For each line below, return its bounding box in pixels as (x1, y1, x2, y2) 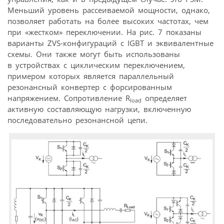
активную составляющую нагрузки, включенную (7, 104, 191, 114)
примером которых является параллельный (7, 71, 174, 81)
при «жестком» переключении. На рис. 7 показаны (7, 27, 201, 37)
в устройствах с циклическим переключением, (7, 60, 185, 70)
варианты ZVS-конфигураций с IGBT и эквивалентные (7, 38, 213, 48)
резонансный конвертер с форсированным (7, 82, 172, 92)
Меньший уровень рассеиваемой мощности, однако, (7, 5, 210, 15)
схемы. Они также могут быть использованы (7, 49, 180, 59)
